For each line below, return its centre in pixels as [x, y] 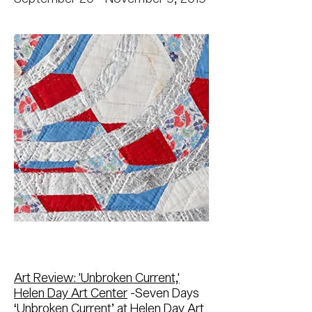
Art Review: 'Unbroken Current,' [97, 277]
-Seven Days [163, 292]
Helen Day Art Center [71, 292]
